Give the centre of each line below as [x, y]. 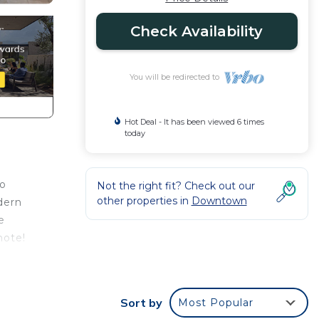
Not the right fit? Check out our [176, 186]
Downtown [219, 201]
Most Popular [216, 303]
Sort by [141, 303]
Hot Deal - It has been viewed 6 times [195, 122]
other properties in [144, 201]
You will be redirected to [176, 77]
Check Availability [197, 31]
